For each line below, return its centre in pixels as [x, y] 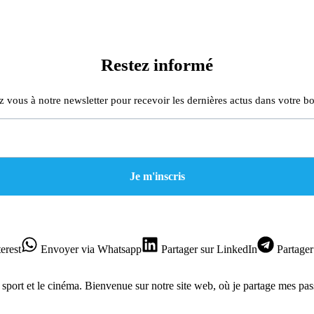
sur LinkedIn [227, 249]
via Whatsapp [110, 249]
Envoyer [58, 249]
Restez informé [157, 65]
